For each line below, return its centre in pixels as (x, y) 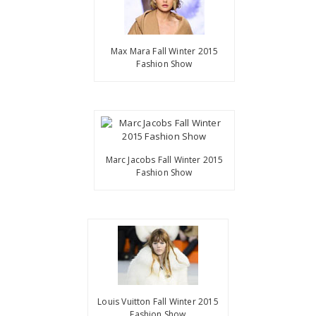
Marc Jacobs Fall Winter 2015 (164, 160)
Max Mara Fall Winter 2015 (164, 51)
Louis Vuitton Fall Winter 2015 (158, 301)
